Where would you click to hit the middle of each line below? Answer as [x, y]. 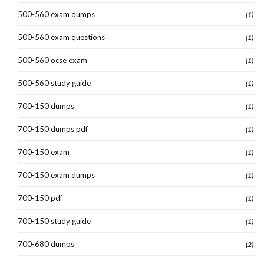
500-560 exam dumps [56, 14]
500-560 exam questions [61, 37]
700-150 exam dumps [56, 175]
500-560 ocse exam [52, 60]
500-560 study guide [54, 83]
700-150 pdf [40, 198]
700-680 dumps [46, 244]
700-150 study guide [54, 221]
